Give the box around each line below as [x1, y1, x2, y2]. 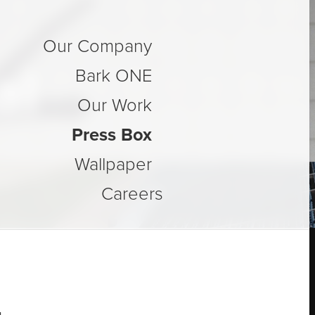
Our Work [77, 94, 152, 116]
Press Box [72, 124, 152, 146]
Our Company [43, 35, 152, 57]
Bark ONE [75, 65, 152, 86]
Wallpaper [75, 153, 152, 175]
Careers [101, 183, 163, 205]
